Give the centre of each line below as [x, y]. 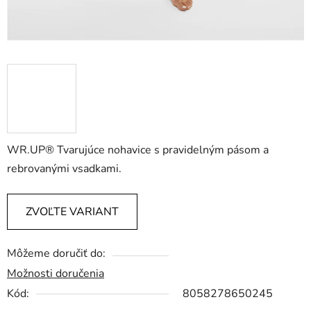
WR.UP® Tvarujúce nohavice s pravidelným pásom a [138, 150]
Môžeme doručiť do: [56, 254]
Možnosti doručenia [56, 274]
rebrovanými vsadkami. [64, 169]
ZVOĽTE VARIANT [72, 212]
